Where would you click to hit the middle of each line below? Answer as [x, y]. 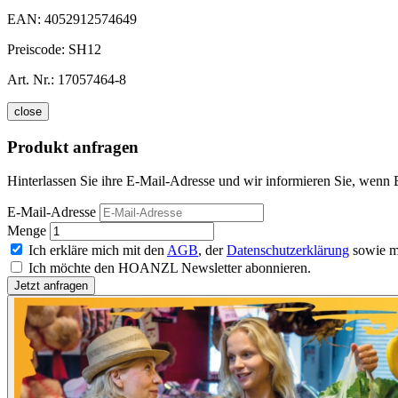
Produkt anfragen [73, 147]
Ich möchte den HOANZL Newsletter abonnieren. [170, 268]
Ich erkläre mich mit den [98, 251]
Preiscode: [38, 49]
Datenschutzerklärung [288, 251]
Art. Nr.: [31, 79]
